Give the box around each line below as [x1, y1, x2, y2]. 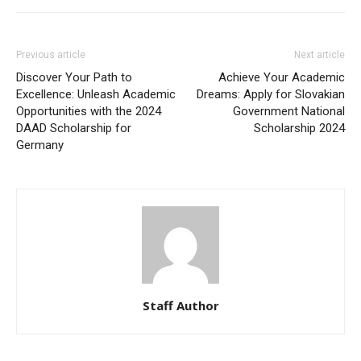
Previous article [16, 48, 85, 60]
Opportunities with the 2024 [16, 103, 161, 118]
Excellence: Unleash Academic [16, 86, 176, 102]
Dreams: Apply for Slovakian [197, 86, 345, 102]
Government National [233, 103, 345, 118]
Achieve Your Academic [218, 69, 345, 85]
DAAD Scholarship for [16, 120, 131, 135]
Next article [294, 48, 345, 60]
